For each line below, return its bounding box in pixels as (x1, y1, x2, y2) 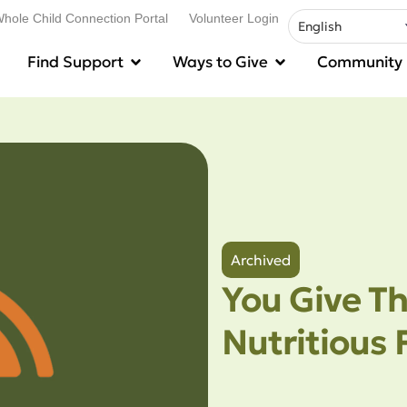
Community (317, 52, 402, 73)
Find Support (27, 52, 124, 73)
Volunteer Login (189, 11, 279, 25)
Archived (230, 250, 291, 269)
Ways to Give (173, 52, 268, 73)
